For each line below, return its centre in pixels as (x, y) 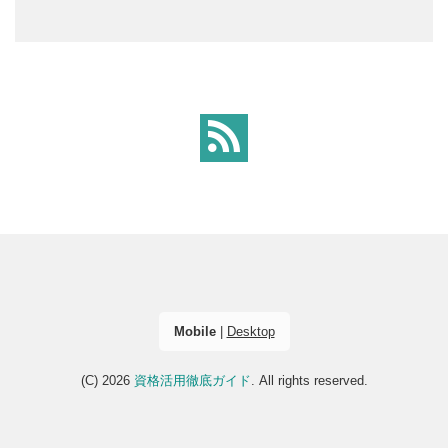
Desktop (250, 331)
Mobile (194, 331)
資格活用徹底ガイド (192, 380)
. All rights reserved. (309, 380)
